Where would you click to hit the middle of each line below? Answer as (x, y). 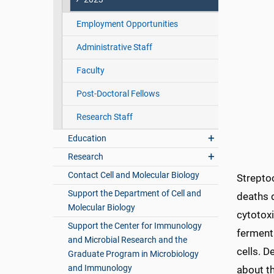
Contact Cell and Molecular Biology (134, 175)
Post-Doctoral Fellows (118, 94)
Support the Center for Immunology (135, 226)
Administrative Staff (114, 47)
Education (87, 139)
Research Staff (104, 117)
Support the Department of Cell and (135, 194)
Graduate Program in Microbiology (134, 254)
